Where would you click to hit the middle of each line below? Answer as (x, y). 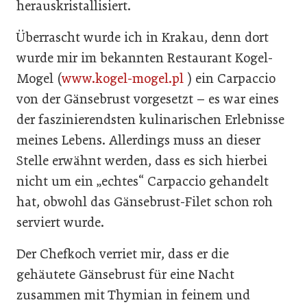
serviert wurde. (60, 222)
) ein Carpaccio (230, 78)
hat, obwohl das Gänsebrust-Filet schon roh (145, 201)
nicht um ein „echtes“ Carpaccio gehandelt (143, 181)
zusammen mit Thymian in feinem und (133, 295)
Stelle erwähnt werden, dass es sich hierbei (142, 160)
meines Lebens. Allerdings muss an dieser (138, 140)
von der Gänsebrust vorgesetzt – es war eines (148, 99)
